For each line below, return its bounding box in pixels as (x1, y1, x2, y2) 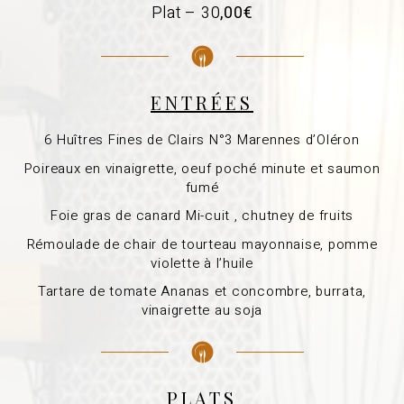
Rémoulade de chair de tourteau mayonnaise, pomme (26, 234, 378, 254)
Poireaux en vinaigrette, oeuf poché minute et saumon (23, 158, 381, 179)
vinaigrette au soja (141, 300, 263, 321)
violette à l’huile (151, 252, 253, 273)
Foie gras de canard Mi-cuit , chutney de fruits (50, 206, 354, 226)
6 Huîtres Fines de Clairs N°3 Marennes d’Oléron (44, 130, 360, 151)
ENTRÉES (151, 90, 253, 115)
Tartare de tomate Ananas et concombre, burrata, (37, 281, 367, 302)
